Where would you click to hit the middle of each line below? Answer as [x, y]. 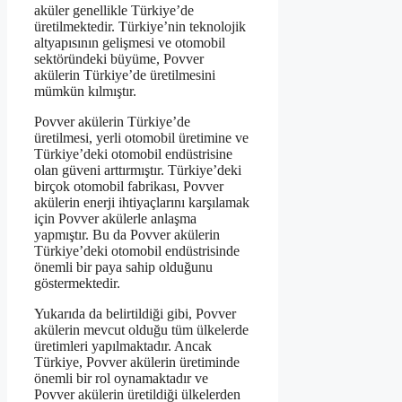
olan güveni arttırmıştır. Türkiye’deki [138, 170]
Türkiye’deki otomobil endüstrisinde [137, 251]
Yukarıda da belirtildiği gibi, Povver [135, 314]
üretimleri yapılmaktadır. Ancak [123, 346]
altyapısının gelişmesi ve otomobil [130, 43]
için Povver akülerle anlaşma [115, 219]
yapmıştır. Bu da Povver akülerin [127, 235]
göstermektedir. [77, 284]
